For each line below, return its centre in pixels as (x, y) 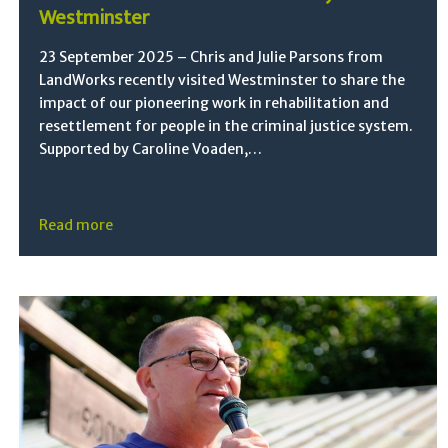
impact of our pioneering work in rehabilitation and (214, 102)
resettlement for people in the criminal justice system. (226, 125)
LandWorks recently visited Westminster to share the (222, 79)
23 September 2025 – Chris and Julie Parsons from (211, 56)
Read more (76, 224)
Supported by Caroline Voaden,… (151, 148)
